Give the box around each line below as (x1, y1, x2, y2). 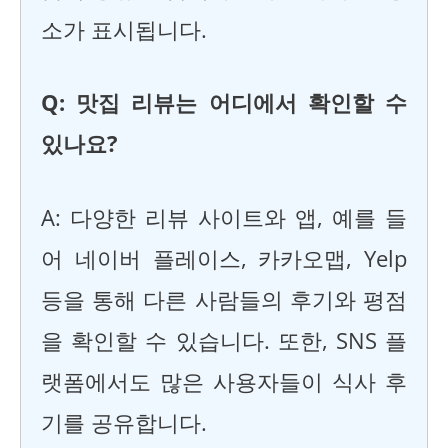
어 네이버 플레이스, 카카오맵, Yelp (41, 243, 407, 273)
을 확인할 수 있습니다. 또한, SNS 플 (41, 325, 407, 355)
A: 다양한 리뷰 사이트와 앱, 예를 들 (41, 202, 407, 232)
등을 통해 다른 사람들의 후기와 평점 (41, 284, 407, 314)
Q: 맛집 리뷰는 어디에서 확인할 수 (41, 88, 407, 118)
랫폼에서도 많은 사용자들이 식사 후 (41, 366, 407, 396)
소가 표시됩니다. (41, 15, 207, 44)
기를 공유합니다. (41, 407, 207, 437)
